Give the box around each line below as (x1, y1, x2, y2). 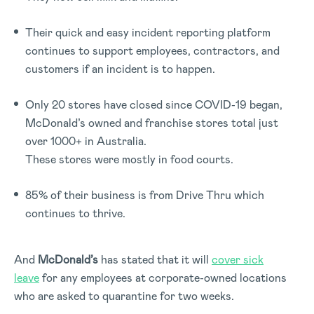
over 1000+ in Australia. (25, 133, 146, 149)
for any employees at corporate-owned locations (39, 270, 287, 285)
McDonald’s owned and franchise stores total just (25, 115, 278, 130)
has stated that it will (98, 252, 212, 267)
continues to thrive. (25, 205, 125, 221)
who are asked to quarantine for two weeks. (14, 288, 234, 303)
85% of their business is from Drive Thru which (25, 187, 264, 203)
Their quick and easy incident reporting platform (25, 25, 271, 40)
